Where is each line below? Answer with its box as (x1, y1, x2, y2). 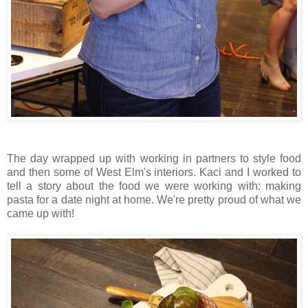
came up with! (7, 208, 74, 219)
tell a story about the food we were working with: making (7, 180, 301, 192)
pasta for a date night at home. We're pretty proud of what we (7, 194, 301, 206)
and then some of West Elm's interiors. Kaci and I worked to (7, 166, 301, 178)
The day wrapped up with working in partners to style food (7, 153, 301, 164)
